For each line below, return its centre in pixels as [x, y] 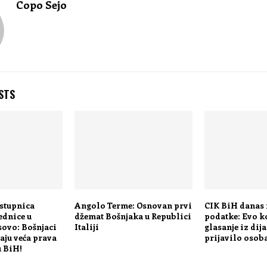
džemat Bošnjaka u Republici [133, 216]
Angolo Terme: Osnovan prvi [133, 206]
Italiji [86, 227]
